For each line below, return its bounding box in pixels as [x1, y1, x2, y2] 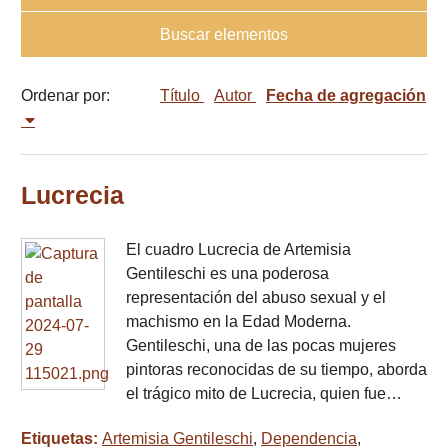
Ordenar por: [21, 87, 110, 105]
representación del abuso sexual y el [126, 289, 386, 307]
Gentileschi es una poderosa [126, 265, 329, 283]
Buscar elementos [160, 25, 288, 43]
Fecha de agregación [266, 87, 426, 105]
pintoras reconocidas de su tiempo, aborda [126, 361, 427, 379]
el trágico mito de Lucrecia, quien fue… [126, 385, 402, 403]
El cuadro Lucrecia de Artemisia [126, 241, 351, 259]
